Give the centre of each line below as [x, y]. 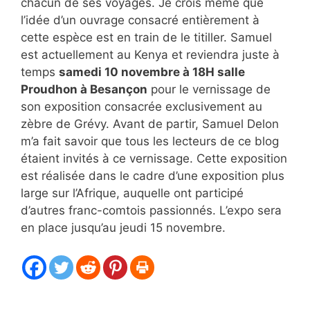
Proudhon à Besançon [84, 89]
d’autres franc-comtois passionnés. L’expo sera [151, 210]
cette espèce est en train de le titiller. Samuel [146, 37]
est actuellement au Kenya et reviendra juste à [150, 54]
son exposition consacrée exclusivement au [142, 106]
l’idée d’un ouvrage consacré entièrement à [140, 20]
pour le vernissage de [209, 89]
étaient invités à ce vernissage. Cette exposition [154, 158]
